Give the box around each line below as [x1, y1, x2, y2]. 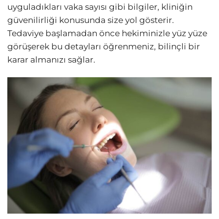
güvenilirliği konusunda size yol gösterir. [7, 15, 174, 25]
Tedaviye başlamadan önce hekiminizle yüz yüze [7, 28, 207, 39]
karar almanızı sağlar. [7, 55, 95, 65]
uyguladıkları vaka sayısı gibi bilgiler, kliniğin [7, 2, 193, 12]
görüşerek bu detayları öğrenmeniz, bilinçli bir [7, 42, 200, 52]
